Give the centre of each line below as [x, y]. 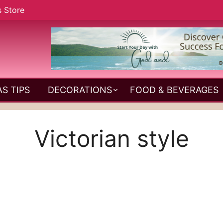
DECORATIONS [80, 90]
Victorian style [111, 138]
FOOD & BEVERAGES [174, 90]
